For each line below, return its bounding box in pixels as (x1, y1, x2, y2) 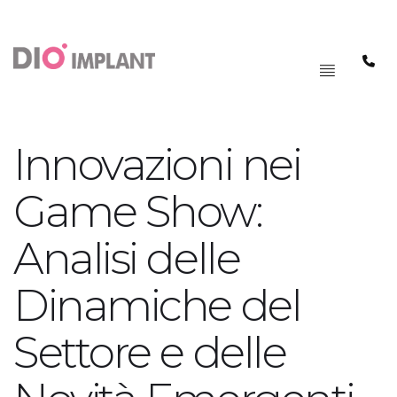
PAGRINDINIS (265, 26, 365, 42)
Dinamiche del (13, 279, 301, 331)
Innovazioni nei (13, 138, 301, 191)
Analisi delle (13, 232, 240, 284)
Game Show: (13, 185, 262, 237)
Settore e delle (13, 326, 286, 378)
